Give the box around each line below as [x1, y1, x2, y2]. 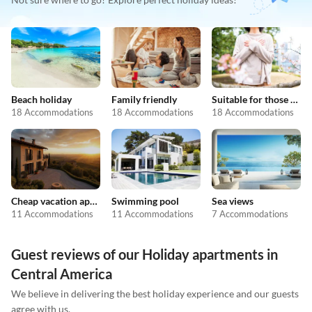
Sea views [212, 195, 253, 208]
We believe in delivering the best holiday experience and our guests [11, 288, 299, 300]
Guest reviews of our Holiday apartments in [11, 246, 278, 263]
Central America [11, 265, 112, 283]
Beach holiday [11, 93, 72, 105]
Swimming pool [111, 195, 179, 208]
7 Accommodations [212, 208, 288, 220]
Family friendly [111, 93, 177, 105]
